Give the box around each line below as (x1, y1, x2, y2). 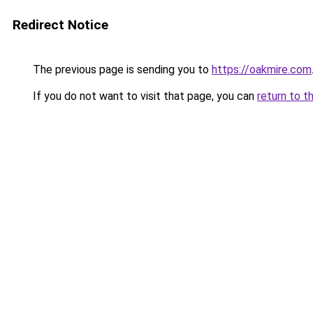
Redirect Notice (13, 17, 108, 33)
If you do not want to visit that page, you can (30, 89, 257, 103)
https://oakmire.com (212, 63, 312, 76)
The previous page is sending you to (30, 63, 212, 76)
